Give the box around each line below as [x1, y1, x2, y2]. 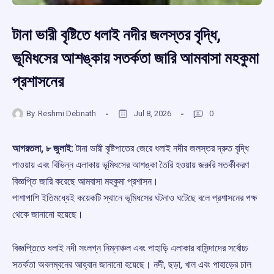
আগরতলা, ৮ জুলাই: [12, 143, 73, 155]
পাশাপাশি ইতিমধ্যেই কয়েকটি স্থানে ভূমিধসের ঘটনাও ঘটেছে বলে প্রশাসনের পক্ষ [12, 192, 257, 204]
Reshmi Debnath [38, 108, 96, 118]
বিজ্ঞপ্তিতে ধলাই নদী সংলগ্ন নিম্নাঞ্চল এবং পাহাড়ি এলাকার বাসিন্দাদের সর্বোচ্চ [12, 242, 248, 254]
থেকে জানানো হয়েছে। [12, 209, 83, 221]
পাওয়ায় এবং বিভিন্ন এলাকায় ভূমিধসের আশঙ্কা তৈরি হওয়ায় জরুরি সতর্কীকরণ [12, 159, 249, 171]
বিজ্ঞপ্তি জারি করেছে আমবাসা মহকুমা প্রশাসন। [12, 176, 158, 188]
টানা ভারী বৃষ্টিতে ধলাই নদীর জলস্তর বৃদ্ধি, [12, 26, 221, 45]
